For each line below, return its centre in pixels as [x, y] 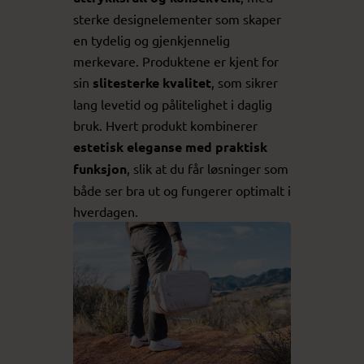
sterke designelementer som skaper [177, 18]
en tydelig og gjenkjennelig [152, 39]
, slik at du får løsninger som [208, 168]
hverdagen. [106, 211]
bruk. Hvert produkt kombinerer [165, 125]
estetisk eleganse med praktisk [170, 146]
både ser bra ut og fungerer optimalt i [182, 190]
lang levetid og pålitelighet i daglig [173, 104]
